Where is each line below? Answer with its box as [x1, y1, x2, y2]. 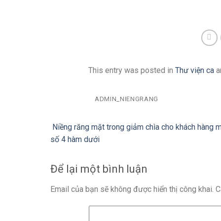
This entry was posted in [88, 66, 175, 75]
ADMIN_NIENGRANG [95, 95, 158, 103]
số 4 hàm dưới [50, 135, 100, 145]
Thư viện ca [175, 66, 214, 75]
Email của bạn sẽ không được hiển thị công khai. [50, 184, 214, 194]
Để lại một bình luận [50, 163, 147, 176]
